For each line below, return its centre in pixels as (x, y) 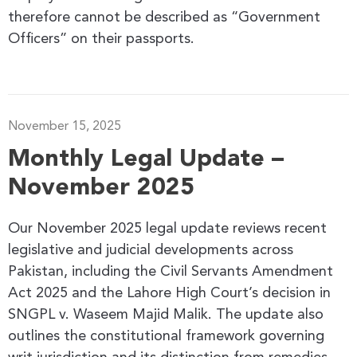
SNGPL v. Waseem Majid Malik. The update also (166, 314)
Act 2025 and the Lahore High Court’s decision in (169, 293)
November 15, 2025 (65, 126)
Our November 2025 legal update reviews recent (167, 228)
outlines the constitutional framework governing (166, 336)
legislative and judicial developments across (151, 250)
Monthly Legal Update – (146, 159)
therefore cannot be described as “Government (164, 17)
